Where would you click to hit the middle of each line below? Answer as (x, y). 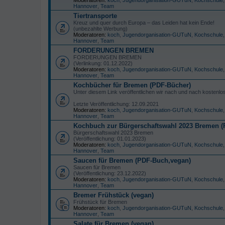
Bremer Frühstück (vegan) (114, 195)
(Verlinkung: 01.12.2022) (103, 63)
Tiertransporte (95, 16)
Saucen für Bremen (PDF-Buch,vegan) (132, 160)
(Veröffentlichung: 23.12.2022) (110, 173)
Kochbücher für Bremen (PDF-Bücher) (132, 85)
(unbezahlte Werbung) (100, 28)
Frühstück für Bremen (100, 202)
